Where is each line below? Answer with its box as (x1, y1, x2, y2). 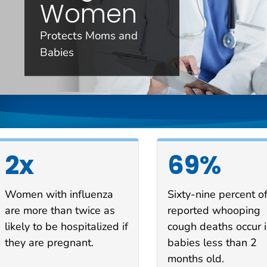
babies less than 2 (167, 235, 257, 250)
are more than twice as (5, 203, 115, 218)
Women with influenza (5, 187, 113, 201)
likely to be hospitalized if (5, 219, 128, 234)
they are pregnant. (5, 235, 94, 250)
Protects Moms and (39, 27, 138, 44)
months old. (167, 251, 224, 266)
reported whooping (167, 203, 260, 218)
